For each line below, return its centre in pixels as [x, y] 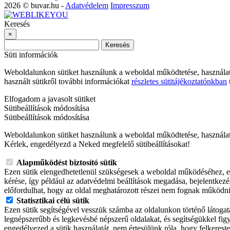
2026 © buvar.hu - [35, 6]
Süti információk [31, 55]
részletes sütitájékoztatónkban [179, 82]
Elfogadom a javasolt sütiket [50, 99]
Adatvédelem [87, 6]
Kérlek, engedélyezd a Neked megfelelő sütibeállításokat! [97, 144]
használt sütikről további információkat [68, 82]
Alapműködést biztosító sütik [67, 163]
